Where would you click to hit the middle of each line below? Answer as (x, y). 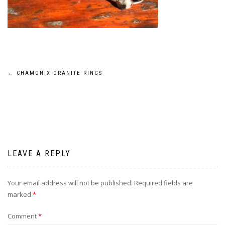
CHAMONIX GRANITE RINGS (58, 73)
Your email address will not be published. (70, 183)
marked (20, 194)
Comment (23, 216)
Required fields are (163, 183)
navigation (44, 99)
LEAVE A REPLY (39, 153)
